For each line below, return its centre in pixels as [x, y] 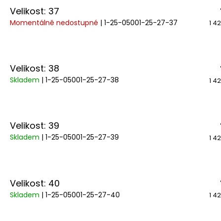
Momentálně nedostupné [55, 22]
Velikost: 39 [35, 126]
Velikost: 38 [35, 68]
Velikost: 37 [35, 11]
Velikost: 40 [35, 183]
